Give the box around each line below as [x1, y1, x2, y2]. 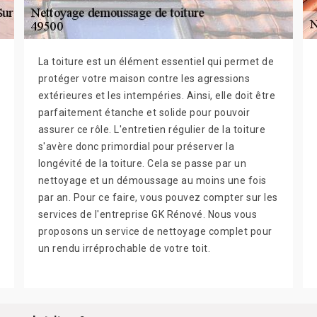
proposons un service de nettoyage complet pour [38, 226, 272, 238]
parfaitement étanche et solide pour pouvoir [38, 107, 250, 119]
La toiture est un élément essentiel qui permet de [38, 56, 275, 68]
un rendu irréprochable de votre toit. [38, 243, 211, 255]
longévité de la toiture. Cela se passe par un [38, 158, 247, 170]
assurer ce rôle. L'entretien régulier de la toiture [38, 124, 266, 136]
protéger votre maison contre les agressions [38, 73, 250, 85]
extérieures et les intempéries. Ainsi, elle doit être [38, 90, 276, 102]
